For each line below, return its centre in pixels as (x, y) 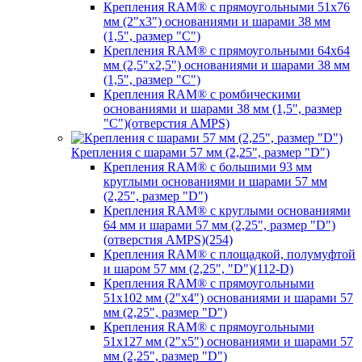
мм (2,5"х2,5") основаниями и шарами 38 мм (227, 65)
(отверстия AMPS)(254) (168, 240)
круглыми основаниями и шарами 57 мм (215, 181)
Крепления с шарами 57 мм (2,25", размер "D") (200, 152)
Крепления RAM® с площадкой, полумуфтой (229, 254)
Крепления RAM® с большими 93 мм (208, 167)
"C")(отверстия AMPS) (166, 123)
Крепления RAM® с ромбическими (202, 94)
